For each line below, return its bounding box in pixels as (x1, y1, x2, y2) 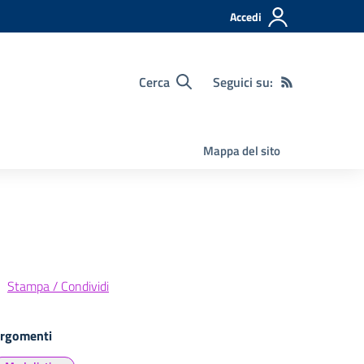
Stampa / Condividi (7, 276, 109, 296)
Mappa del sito (203, 141, 280, 160)
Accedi (230, 8, 262, 25)
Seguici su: (213, 71, 273, 92)
